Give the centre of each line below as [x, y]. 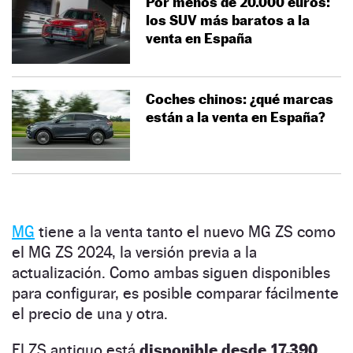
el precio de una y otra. [90, 313]
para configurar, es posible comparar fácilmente [175, 293]
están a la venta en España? [236, 117]
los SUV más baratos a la [228, 20]
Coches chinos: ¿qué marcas [240, 98]
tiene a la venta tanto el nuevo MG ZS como [185, 231]
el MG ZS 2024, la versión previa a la [134, 252]
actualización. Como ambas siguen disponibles [171, 272]
